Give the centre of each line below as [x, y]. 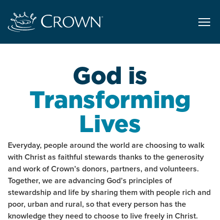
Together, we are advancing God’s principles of [90, 181]
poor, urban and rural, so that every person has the [97, 204]
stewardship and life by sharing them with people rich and [109, 192]
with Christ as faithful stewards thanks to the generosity [106, 157]
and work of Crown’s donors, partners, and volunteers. [103, 169]
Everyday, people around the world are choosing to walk [106, 145]
